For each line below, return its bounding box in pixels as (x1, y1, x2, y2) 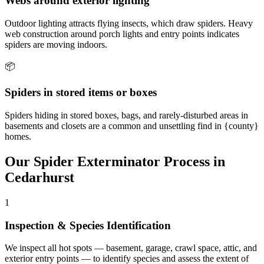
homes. (5, 131, 31, 142)
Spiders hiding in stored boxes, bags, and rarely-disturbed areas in (5, 110, 248, 121)
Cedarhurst (5, 169, 74, 185)
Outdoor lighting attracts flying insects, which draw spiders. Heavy (5, 18, 253, 28)
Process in (160, 153, 225, 169)
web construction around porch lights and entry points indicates (5, 28, 239, 39)
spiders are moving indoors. (5, 39, 107, 49)
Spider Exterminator (34, 153, 160, 169)
